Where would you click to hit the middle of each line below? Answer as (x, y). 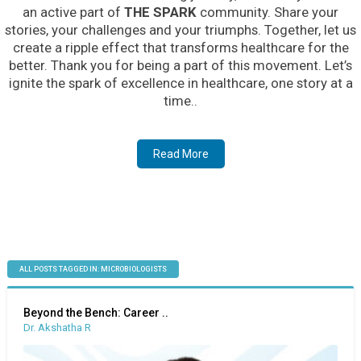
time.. (180, 101)
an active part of (73, 12)
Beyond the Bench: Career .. (95, 313)
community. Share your (268, 12)
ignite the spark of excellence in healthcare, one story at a (180, 83)
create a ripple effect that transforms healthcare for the (180, 48)
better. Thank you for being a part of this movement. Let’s (180, 65)
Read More (180, 154)
